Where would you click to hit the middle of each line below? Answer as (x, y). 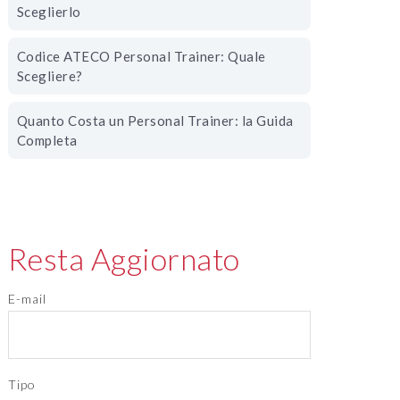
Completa (47, 140)
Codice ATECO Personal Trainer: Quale (141, 56)
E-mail (27, 299)
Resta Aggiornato (124, 258)
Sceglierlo (49, 12)
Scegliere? (50, 76)
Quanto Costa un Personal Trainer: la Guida (155, 121)
